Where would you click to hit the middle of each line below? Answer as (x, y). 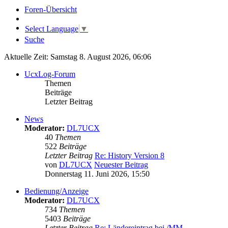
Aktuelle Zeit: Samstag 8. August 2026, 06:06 (78, 57)
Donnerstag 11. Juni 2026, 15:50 (97, 174)
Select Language (52, 28)
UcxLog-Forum (50, 74)
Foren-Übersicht (51, 10)
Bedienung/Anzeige (56, 191)
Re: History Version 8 (130, 156)
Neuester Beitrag (121, 165)
